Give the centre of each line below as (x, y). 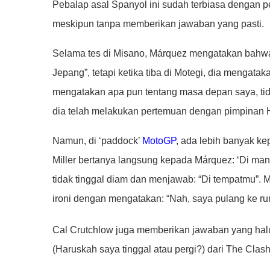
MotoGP (159, 140)
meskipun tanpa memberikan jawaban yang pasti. (158, 24)
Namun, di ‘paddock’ (97, 140)
